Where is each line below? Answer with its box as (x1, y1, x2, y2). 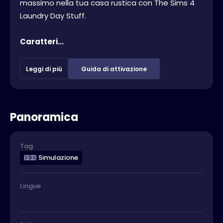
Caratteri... (20, 36, 64, 47)
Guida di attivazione (81, 64, 147, 73)
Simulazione (38, 153, 78, 162)
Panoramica (10, 110, 78, 125)
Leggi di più (26, 64, 62, 73)
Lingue (20, 181, 41, 191)
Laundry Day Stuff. (20, 10, 86, 21)
